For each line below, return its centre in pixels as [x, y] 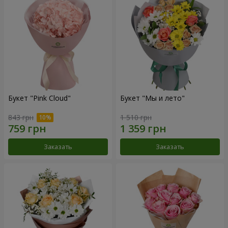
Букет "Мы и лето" [152, 98]
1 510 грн [136, 118]
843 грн [21, 118]
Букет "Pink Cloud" [39, 98]
